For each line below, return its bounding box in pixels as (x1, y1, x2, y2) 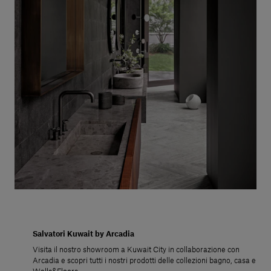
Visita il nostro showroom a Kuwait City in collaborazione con (33, 246, 240, 254)
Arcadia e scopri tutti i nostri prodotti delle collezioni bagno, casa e (33, 257, 256, 265)
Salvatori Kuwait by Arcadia (33, 230, 134, 238)
